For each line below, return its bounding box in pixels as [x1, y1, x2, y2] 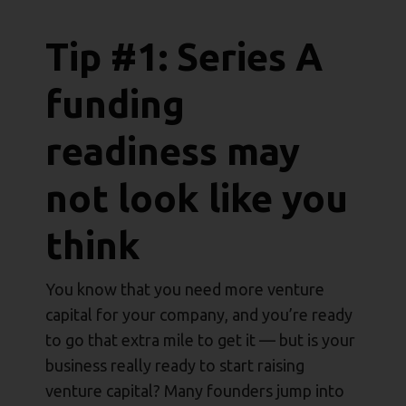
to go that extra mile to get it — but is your [45, 331, 355, 350]
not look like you [45, 177, 348, 220]
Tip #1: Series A [45, 35, 323, 79]
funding [45, 82, 185, 126]
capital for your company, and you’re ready [45, 305, 353, 324]
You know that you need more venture [45, 280, 324, 299]
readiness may [45, 130, 300, 173]
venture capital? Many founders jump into [45, 382, 344, 401]
